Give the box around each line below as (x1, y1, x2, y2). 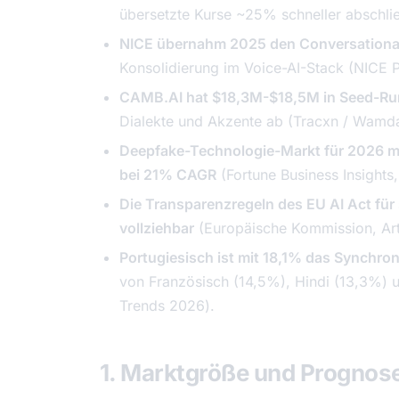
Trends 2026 (119, 297, 205, 314)
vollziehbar (119, 219, 194, 237)
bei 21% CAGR (119, 166, 216, 183)
